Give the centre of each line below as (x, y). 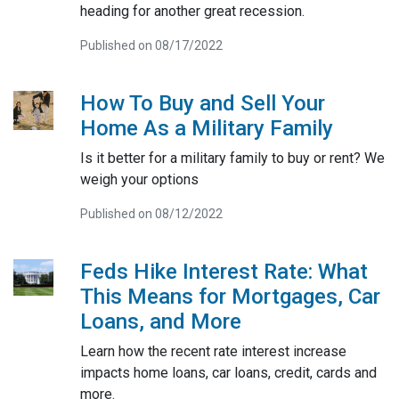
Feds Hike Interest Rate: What (224, 272)
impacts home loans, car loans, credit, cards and (228, 373)
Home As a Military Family (206, 128)
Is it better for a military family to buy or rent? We (232, 158)
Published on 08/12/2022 (151, 214)
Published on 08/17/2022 (151, 45)
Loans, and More (160, 322)
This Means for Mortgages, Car (230, 297)
